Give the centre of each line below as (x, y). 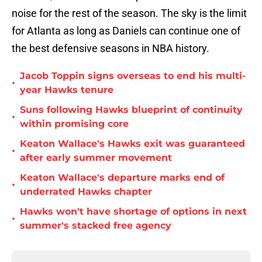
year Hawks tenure (67, 90)
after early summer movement (96, 158)
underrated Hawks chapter (86, 192)
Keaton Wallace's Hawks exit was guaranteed (132, 144)
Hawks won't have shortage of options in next (133, 212)
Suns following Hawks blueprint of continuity (131, 110)
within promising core (74, 124)
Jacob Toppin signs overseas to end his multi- (133, 76)
